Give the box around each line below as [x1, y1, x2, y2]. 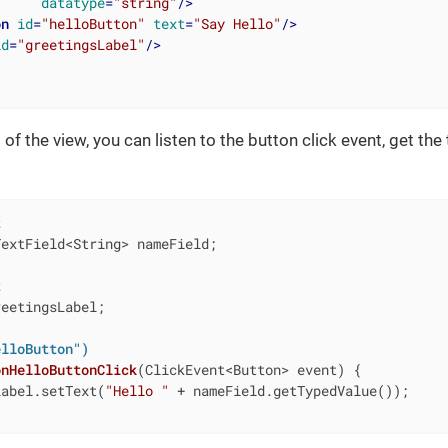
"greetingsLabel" [16, 34, 145, 54]
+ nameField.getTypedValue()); [168, 380, 409, 400]
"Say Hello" [192, 13, 281, 33]
